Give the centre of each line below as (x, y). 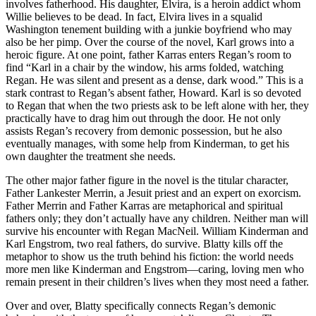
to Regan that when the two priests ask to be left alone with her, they (157, 105)
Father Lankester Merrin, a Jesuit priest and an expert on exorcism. (153, 193)
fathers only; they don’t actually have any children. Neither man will (157, 218)
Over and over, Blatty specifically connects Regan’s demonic (141, 305)
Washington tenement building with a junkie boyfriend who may (149, 29)
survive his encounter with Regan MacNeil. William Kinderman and (157, 231)
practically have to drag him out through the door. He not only (143, 118)
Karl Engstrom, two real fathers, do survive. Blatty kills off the (144, 243)
